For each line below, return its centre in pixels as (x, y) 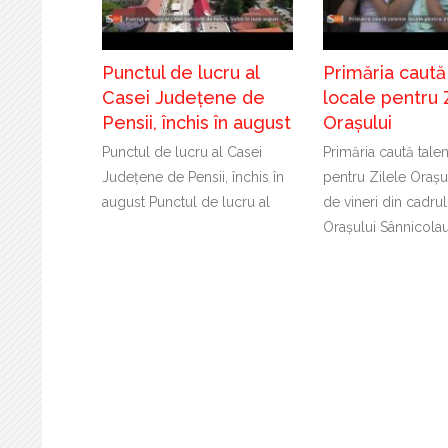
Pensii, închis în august (196, 122)
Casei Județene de (183, 97)
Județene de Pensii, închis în (193, 176)
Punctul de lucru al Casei (182, 151)
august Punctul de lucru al (186, 201)
